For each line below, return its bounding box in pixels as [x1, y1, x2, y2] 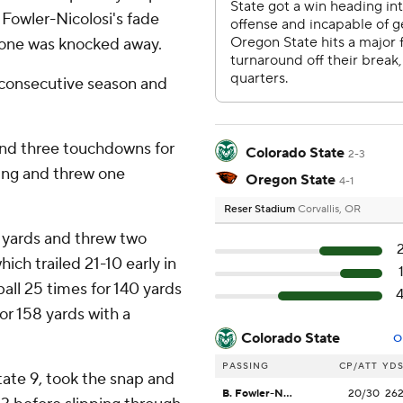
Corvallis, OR [298, 202, 361, 217]
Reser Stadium [224, 202, 298, 217]
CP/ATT [339, 360, 378, 372]
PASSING [222, 360, 269, 372]
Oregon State [246, 171, 336, 190]
